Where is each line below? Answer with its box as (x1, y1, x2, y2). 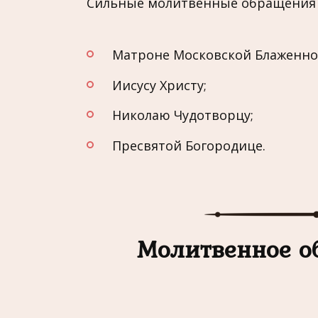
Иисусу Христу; (112, 76, 207, 94)
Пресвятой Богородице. (112, 137, 265, 155)
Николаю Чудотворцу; (112, 106, 253, 124)
